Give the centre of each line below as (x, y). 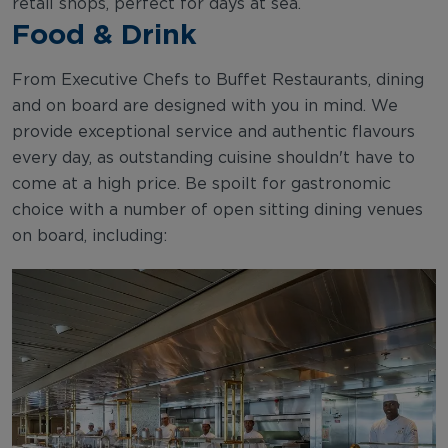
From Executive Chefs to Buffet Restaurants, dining (218, 79)
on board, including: (89, 235)
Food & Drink (104, 33)
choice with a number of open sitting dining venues (217, 209)
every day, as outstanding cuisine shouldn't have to (213, 157)
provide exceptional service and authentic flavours (213, 131)
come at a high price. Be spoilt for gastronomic (201, 183)
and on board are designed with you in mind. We (205, 105)
